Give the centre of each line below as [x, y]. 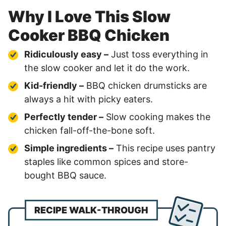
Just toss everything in [158, 54]
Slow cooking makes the [157, 117]
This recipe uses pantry [164, 148]
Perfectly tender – [64, 117]
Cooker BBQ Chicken [89, 35]
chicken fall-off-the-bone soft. [90, 130]
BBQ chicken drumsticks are [145, 86]
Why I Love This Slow [89, 16]
